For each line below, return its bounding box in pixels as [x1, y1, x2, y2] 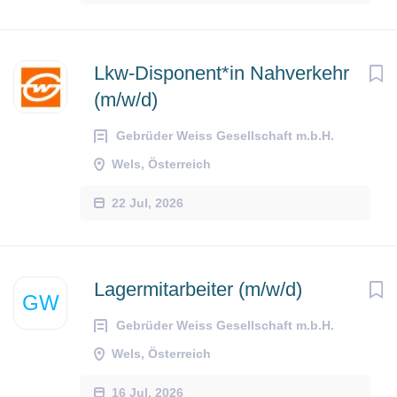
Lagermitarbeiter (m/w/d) [94, 278, 302, 300]
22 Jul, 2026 [112, 195, 183, 210]
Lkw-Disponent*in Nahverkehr [94, 62, 349, 84]
